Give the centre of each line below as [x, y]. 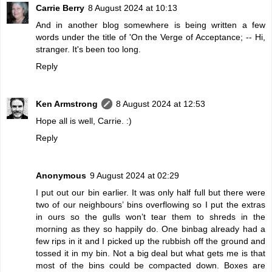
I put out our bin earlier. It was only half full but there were [151, 192]
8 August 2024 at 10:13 [133, 8]
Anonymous [61, 175]
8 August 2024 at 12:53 [161, 104]
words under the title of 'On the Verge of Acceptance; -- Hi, [151, 37]
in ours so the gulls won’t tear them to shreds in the [151, 216]
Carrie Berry [60, 8]
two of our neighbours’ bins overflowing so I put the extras [151, 204]
